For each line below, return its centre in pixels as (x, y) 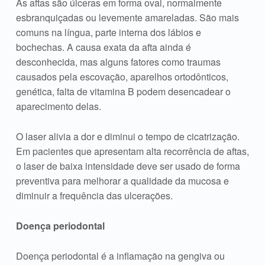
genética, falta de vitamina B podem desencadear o (123, 92)
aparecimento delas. (58, 106)
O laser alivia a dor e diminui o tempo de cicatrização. (127, 136)
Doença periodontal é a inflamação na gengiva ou (120, 256)
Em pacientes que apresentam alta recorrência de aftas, (132, 151)
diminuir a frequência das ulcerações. (94, 195)
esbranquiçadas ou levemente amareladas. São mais (127, 18)
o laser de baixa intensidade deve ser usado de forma (128, 166)
